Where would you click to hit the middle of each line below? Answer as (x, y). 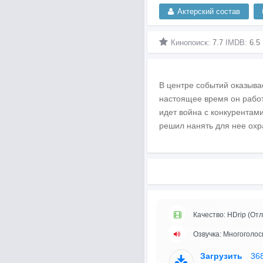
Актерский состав (208, 11)
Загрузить (222, 256)
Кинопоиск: (191, 43)
